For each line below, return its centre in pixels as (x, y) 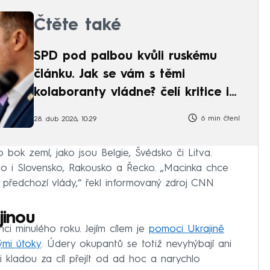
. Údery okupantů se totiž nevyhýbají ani (136, 244)
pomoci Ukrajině (187, 229)
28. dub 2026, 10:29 (65, 120)
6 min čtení (219, 118)
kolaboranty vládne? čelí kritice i (131, 93)
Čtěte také (77, 26)
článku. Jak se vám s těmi (109, 75)
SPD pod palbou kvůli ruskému (125, 57)
